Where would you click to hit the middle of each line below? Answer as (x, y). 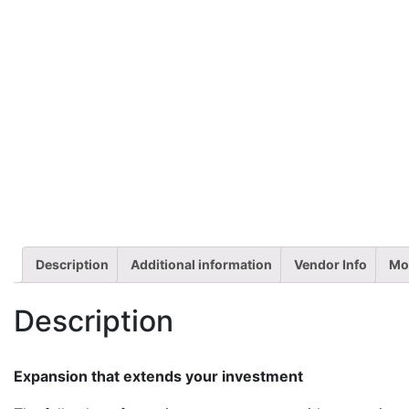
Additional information (201, 264)
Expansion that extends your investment (158, 376)
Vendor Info (330, 264)
